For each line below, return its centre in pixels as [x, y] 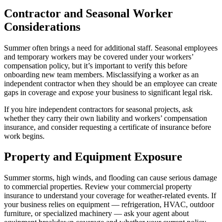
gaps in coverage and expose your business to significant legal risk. [108, 92]
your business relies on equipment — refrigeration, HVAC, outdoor [109, 205]
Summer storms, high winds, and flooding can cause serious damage [111, 178]
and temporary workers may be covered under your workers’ [99, 56]
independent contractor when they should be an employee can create [111, 83]
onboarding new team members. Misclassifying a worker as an [101, 74]
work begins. [24, 136]
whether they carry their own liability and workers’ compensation [106, 118]
